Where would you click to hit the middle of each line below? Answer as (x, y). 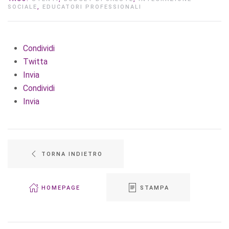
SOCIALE (22, 7)
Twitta (35, 62)
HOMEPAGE (61, 188)
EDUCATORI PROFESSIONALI (92, 7)
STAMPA (155, 188)
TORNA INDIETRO (72, 154)
